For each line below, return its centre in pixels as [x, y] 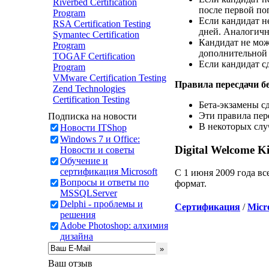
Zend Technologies [89, 89]
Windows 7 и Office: [100, 139]
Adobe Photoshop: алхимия [114, 225]
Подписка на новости [92, 116]
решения [78, 215]
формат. [191, 184]
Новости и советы [97, 150]
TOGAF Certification [94, 56]
